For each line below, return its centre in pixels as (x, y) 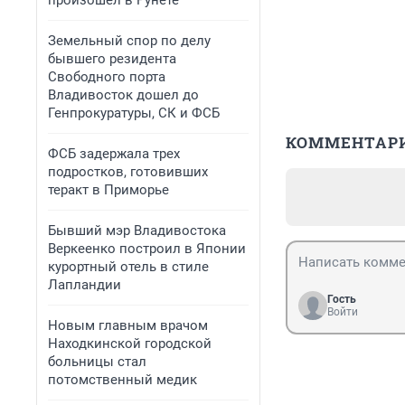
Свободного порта (107, 77)
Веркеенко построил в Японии (147, 249)
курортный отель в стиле (128, 267)
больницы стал (97, 362)
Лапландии (85, 285)
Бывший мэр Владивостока (137, 231)
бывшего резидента (112, 59)
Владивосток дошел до (123, 95)
